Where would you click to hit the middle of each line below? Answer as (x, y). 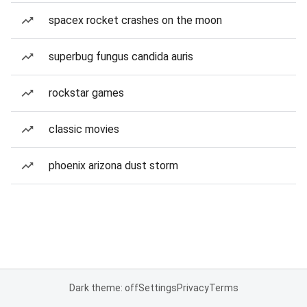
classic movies (84, 129)
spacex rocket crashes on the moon (135, 20)
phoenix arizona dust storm (113, 165)
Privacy (193, 288)
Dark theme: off (103, 288)
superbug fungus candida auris (121, 57)
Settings (157, 288)
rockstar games (86, 93)
